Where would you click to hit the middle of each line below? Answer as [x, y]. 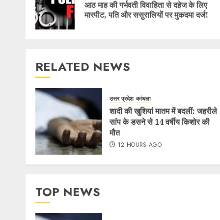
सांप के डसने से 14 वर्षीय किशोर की [160, 122]
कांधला [143, 99]
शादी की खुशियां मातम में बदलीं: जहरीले [163, 111]
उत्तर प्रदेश [122, 99]
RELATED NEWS [83, 66]
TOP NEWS [68, 192]
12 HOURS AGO [140, 145]
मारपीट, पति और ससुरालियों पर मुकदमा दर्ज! [146, 14]
